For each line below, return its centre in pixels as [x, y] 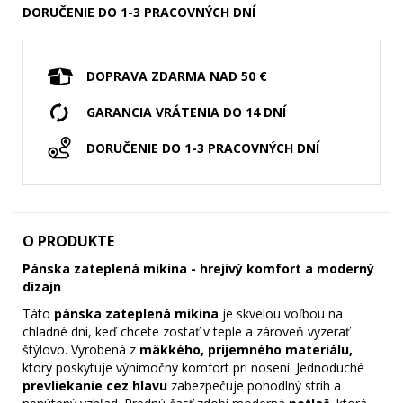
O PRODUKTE [68, 241]
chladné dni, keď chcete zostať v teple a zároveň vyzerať [186, 331]
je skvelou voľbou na [281, 313]
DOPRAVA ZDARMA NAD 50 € [177, 76]
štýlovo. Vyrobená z [81, 349]
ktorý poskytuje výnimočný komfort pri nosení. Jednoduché [193, 367]
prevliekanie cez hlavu [95, 385]
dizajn [42, 286]
